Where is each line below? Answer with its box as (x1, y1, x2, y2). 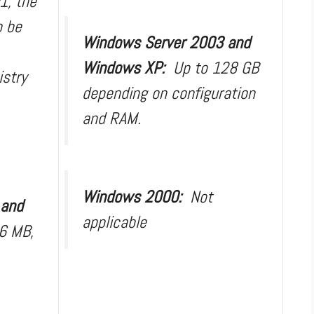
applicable (82, 210, 146, 233)
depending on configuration (82, 81, 255, 104)
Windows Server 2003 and (82, 31, 250, 53)
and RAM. (82, 107, 141, 129)
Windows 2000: (82, 185, 190, 207)
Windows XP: (82, 56, 173, 78)
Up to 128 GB (173, 56, 259, 78)
